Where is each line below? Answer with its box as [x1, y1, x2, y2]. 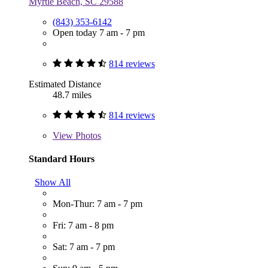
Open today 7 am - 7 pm [53, 27, 145, 38]
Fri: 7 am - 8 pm [53, 220, 114, 231]
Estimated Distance [29, 78, 101, 89]
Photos [73, 130, 101, 141]
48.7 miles [53, 89, 92, 100]
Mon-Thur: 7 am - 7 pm [53, 199, 142, 209]
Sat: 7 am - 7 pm [53, 242, 115, 252]
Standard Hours [29, 153, 95, 164]
